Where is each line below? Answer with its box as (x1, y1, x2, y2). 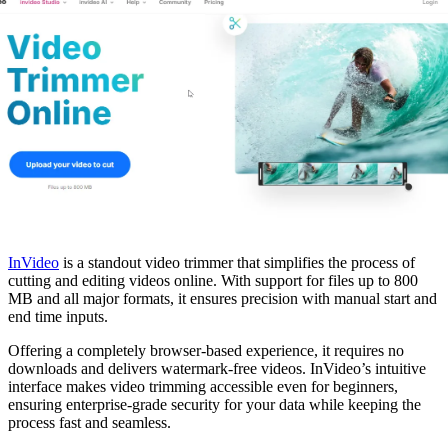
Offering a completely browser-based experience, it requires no (8, 342, 404, 360)
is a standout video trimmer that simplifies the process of (59, 254, 415, 272)
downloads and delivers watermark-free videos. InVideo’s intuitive (8, 360, 426, 378)
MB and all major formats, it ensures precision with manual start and (8, 290, 437, 308)
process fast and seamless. (8, 414, 171, 432)
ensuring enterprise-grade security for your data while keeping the (8, 396, 421, 414)
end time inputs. (8, 308, 108, 326)
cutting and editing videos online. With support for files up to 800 (8, 272, 418, 290)
